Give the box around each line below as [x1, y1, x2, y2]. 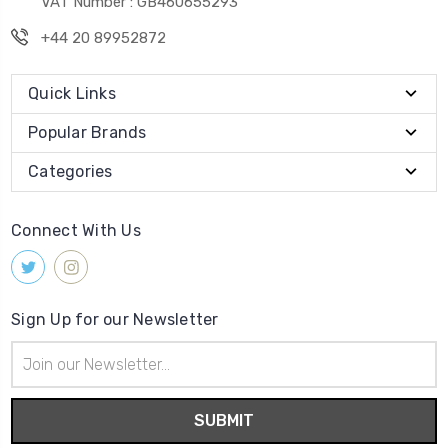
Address [11, 364, 63, 382]
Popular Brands [28, 123, 147, 143]
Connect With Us [11, 221, 141, 241]
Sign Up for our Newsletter [11, 310, 219, 330]
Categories [28, 162, 113, 182]
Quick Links [28, 84, 116, 104]
